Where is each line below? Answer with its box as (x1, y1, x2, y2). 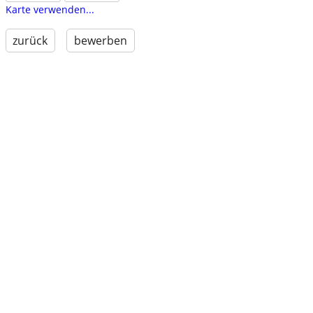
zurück (13, 33, 48, 49)
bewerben (73, 33, 127, 49)
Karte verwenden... (5, 3, 94, 17)
